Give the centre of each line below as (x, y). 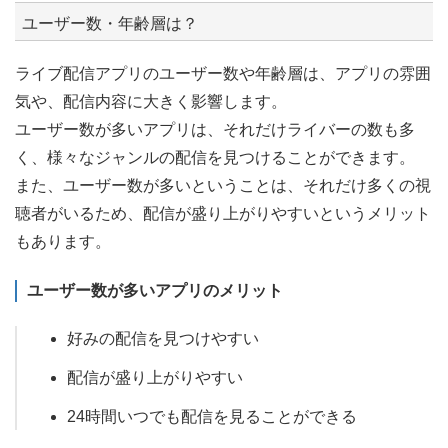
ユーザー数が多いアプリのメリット (155, 290)
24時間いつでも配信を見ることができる (212, 416)
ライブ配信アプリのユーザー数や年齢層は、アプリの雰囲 (223, 73)
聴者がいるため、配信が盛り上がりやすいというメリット (223, 213)
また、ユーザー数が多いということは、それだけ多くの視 (223, 185)
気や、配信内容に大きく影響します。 (151, 101)
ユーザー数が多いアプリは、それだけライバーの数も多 (215, 129)
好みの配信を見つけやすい (163, 338)
